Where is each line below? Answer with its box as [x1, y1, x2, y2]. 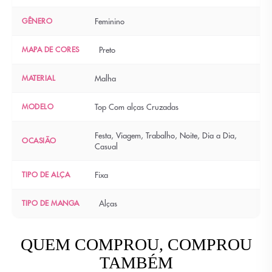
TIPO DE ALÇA [22, 170, 70, 179]
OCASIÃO [22, 136, 56, 145]
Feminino [95, 16, 124, 26]
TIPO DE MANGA [22, 199, 80, 208]
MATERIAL [22, 73, 55, 83]
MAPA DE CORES [22, 45, 80, 54]
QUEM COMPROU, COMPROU [20, 235, 252, 254]
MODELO [22, 102, 53, 111]
